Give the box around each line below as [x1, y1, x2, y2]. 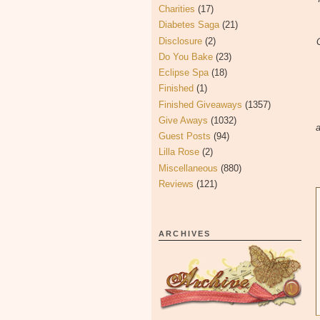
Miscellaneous [159, 162, 218, 174]
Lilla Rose [159, 146, 199, 158]
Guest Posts [159, 131, 211, 141]
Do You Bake [159, 51, 213, 62]
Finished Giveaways [159, 99, 242, 110]
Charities [159, 4, 195, 14]
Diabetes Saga [159, 19, 219, 31]
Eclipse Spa [159, 67, 209, 78]
